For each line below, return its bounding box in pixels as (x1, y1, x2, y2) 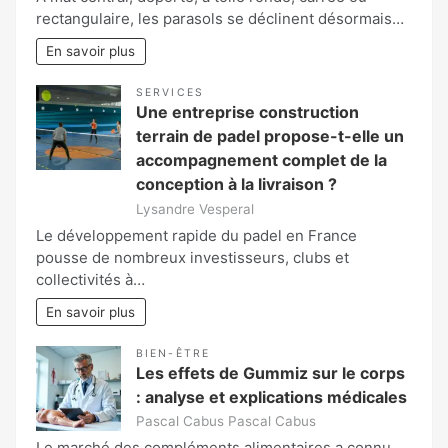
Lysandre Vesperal (136, 200, 254, 217)
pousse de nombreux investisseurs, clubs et (36, 247, 349, 267)
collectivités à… (36, 269, 145, 289)
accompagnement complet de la (136, 150, 387, 171)
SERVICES (136, 86, 204, 100)
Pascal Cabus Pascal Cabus (136, 413, 316, 430)
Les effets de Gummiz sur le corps (136, 362, 405, 383)
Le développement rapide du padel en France (36, 225, 357, 245)
